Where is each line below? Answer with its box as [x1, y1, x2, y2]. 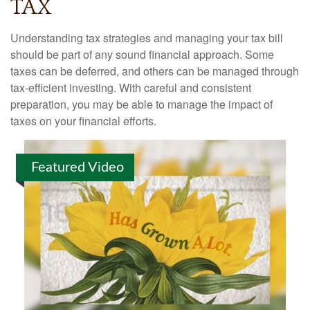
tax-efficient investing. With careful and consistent [10, 80, 251, 95]
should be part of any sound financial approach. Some [10, 46, 274, 62]
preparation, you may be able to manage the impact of [10, 96, 273, 112]
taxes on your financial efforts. [10, 113, 156, 129]
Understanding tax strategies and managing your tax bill [10, 30, 283, 46]
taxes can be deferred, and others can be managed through [10, 63, 299, 79]
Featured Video [31, 161, 124, 174]
